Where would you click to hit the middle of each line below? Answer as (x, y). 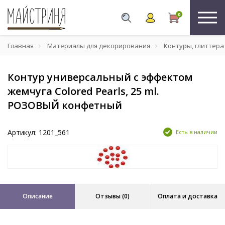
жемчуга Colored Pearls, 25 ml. (83, 91)
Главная (21, 46)
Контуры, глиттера (194, 46)
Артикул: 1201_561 (39, 132)
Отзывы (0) (112, 196)
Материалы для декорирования (99, 46)
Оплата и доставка (187, 196)
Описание (37, 196)
